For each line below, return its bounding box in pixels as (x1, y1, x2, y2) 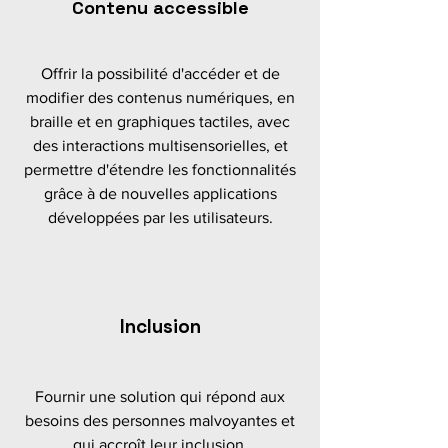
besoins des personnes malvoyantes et (25, 412, 295, 429)
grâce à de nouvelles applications (43, 185, 277, 202)
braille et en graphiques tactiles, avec (30, 113, 290, 130)
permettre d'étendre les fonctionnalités (24, 161, 296, 178)
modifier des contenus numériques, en (25, 89, 295, 106)
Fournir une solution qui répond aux (35, 388, 285, 405)
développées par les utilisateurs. (47, 209, 273, 226)
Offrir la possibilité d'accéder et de (40, 65, 280, 82)
